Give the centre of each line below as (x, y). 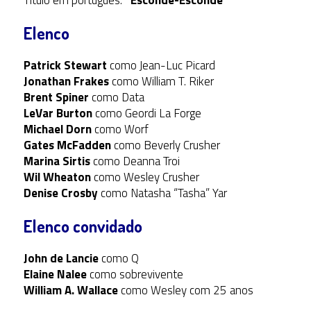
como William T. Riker (161, 82)
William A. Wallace (70, 291)
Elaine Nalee (55, 275)
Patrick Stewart (65, 66)
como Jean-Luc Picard (161, 66)
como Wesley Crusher (145, 177)
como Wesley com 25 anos (185, 291)
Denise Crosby (60, 193)
